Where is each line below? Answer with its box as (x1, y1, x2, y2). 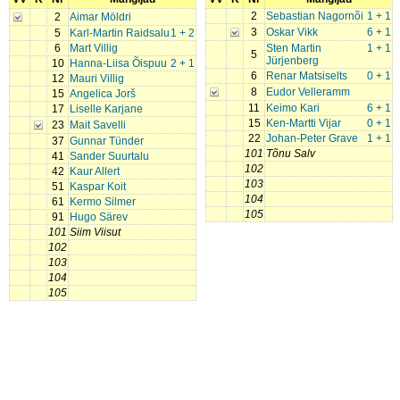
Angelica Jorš (70, 87, 136, 100)
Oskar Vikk (266, 26, 318, 38)
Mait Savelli (70, 119, 126, 131)
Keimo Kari (266, 102, 320, 114)
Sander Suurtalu (70, 150, 149, 162)
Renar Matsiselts (266, 70, 347, 82)
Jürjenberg (266, 54, 319, 67)
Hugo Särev (70, 211, 128, 223)
